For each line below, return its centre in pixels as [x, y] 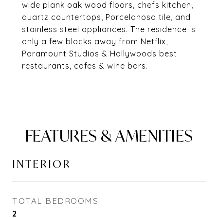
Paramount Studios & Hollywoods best [100, 54]
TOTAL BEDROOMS [55, 201]
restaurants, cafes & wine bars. [85, 66]
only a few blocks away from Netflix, [95, 41]
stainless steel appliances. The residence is [109, 29]
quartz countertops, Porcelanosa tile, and [106, 17]
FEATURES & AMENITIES [109, 136]
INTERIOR [42, 164]
